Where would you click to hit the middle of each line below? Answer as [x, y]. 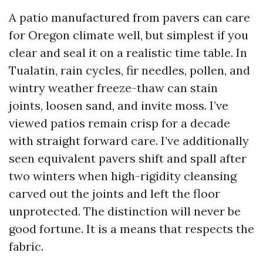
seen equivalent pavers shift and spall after [128, 158]
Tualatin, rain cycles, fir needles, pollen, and [129, 70]
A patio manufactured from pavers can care [129, 17]
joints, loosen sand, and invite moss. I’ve [119, 105]
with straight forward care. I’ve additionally [129, 141]
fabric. [26, 246]
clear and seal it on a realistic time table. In [128, 53]
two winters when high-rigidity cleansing [123, 176]
